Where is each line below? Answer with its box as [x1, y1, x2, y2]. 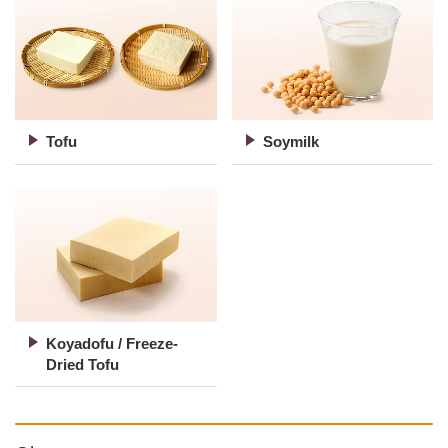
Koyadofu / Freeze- [46, 335, 178, 353]
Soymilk [262, 133, 319, 151]
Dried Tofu [46, 356, 119, 374]
